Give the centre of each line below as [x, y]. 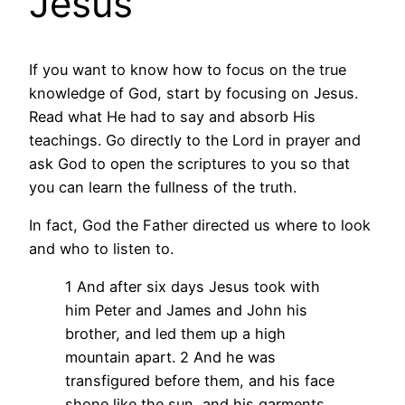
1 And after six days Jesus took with [193, 287]
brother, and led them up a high [175, 334]
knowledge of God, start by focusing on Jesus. [193, 93]
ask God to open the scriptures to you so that [189, 163]
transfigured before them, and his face [200, 381]
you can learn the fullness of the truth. [163, 187]
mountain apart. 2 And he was [170, 358]
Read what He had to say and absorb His [172, 116]
